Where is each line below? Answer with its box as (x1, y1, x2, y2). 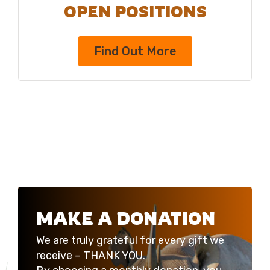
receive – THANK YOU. (36, 249, 146, 263)
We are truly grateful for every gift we (36, 234, 225, 248)
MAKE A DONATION (36, 208, 216, 230)
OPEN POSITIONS (63, 2, 207, 22)
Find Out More (93, 44, 177, 59)
